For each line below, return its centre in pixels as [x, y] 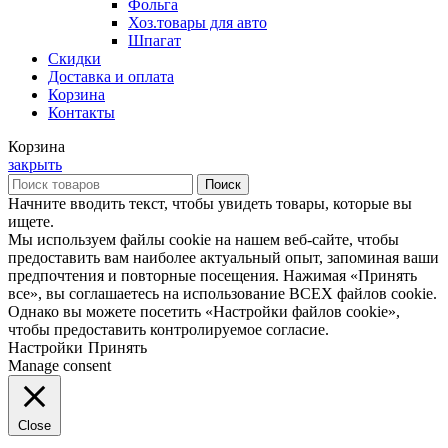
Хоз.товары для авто [197, 22]
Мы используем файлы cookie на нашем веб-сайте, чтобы [203, 239]
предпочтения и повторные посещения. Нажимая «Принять [212, 275]
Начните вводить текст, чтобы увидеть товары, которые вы [210, 203]
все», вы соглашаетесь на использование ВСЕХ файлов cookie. [222, 293]
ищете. [31, 221]
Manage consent [59, 365]
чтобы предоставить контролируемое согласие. [168, 329]
